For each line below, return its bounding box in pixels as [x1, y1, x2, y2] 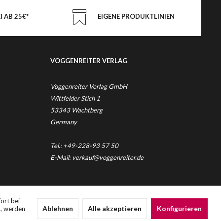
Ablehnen [42, 204, 73, 213]
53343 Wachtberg [50, 106, 103, 114]
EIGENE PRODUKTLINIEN [97, 12, 175, 20]
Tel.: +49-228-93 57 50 [50, 142, 118, 149]
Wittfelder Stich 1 [50, 94, 100, 102]
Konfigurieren [157, 204, 202, 213]
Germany [50, 118, 77, 126]
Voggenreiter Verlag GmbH [50, 82, 127, 90]
